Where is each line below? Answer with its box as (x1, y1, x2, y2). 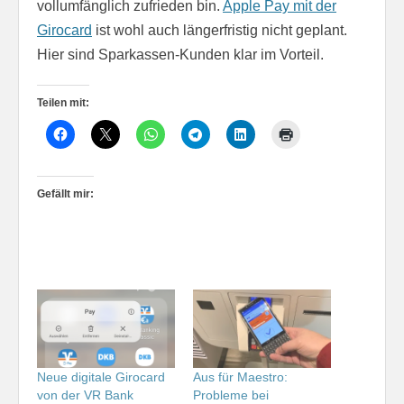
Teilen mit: (37, 96, 89, 109)
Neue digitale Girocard (37, 370, 165, 384)
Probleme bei (193, 388, 269, 402)
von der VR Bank (37, 388, 133, 402)
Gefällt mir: (37, 187, 94, 200)
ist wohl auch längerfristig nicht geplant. (92, 22, 347, 38)
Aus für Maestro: (193, 370, 288, 384)
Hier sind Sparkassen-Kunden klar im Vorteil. (37, 46, 324, 62)
